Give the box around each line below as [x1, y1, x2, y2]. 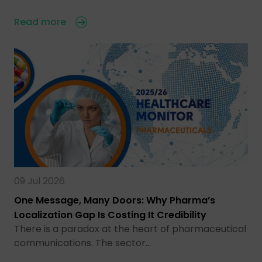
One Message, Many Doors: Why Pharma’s [14, 193, 215, 207]
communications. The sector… [14, 236, 151, 250]
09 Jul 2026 [14, 174, 65, 188]
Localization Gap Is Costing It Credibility [14, 208, 206, 222]
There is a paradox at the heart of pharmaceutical [14, 222, 246, 236]
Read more [14, 15, 66, 29]
